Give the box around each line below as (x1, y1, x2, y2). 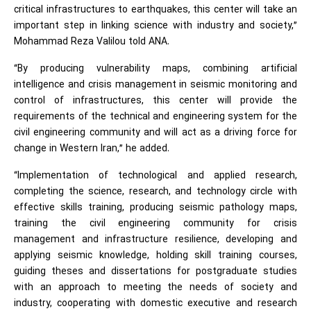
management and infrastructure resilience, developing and (14, 233, 297, 247)
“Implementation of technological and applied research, (14, 169, 297, 183)
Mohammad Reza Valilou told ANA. (14, 35, 169, 49)
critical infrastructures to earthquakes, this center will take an (14, 3, 297, 17)
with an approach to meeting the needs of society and (14, 280, 297, 295)
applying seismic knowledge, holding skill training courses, (14, 249, 297, 263)
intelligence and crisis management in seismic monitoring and (14, 78, 297, 92)
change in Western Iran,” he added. (14, 142, 169, 156)
